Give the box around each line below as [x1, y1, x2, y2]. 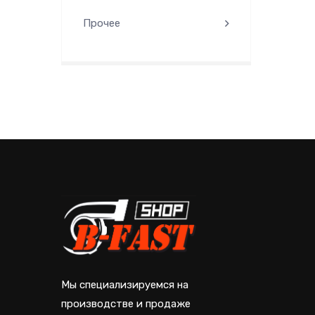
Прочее [83, 17, 120, 30]
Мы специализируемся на [61, 278, 188, 292]
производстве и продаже [61, 297, 191, 311]
